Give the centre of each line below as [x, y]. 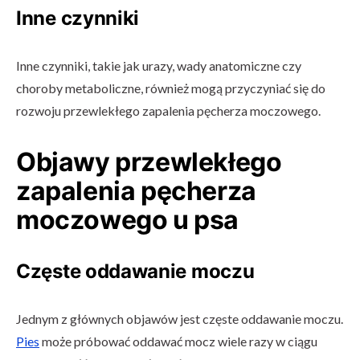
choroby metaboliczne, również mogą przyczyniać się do [171, 88]
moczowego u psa [128, 220]
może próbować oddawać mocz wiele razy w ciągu [178, 341]
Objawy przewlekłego [149, 162]
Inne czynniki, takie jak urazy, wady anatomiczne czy [159, 65]
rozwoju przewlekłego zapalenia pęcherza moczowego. [168, 110]
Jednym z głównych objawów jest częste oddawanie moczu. [180, 319]
